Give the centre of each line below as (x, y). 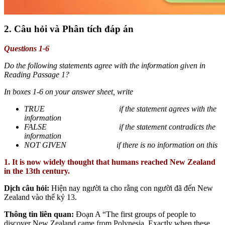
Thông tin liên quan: (39, 214)
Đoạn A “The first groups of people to (135, 214)
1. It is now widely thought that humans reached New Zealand (110, 162)
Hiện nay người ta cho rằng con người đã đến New (132, 188)
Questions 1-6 (27, 48)
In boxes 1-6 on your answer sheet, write (69, 91)
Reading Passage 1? (37, 74)
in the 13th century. (37, 171)
